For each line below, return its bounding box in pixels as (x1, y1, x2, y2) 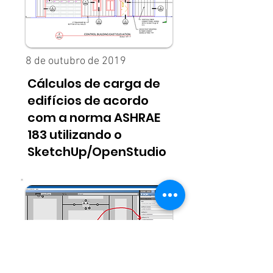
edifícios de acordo (27, 92, 149, 109)
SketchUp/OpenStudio (27, 143, 166, 160)
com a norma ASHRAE (27, 109, 160, 126)
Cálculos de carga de (27, 75, 160, 92)
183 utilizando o (27, 126, 122, 143)
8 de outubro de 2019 (26, 55, 126, 68)
